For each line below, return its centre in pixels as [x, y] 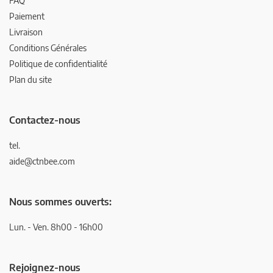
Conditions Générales [48, 48]
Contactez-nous [45, 120]
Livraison [26, 32]
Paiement [27, 16]
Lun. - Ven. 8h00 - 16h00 [56, 227]
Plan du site [30, 80]
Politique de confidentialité [58, 64]
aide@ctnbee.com [42, 161]
